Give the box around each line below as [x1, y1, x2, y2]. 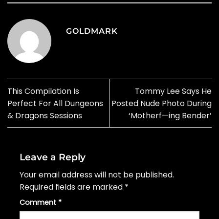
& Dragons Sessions [7, 109, 82, 121]
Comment [20, 197, 58, 208]
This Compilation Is [7, 85, 79, 97]
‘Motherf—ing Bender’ [129, 109, 212, 121]
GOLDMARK [66, 26, 118, 36]
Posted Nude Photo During [111, 97, 212, 109]
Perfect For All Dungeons [7, 97, 103, 109]
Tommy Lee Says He [135, 85, 212, 97]
